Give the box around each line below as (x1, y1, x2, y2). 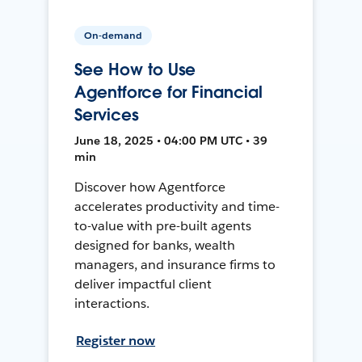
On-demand (84, 27, 143, 42)
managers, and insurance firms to (74, 255, 276, 273)
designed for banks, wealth (74, 236, 235, 254)
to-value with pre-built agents (74, 217, 251, 234)
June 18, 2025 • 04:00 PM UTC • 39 (74, 133, 268, 148)
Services (74, 103, 139, 125)
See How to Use (74, 58, 196, 80)
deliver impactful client (74, 275, 213, 293)
